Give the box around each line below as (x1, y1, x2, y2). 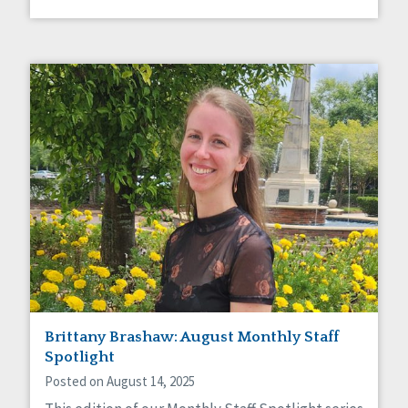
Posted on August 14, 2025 (45, 372, 195, 390)
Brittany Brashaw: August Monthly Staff (45, 328, 339, 345)
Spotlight (45, 348, 115, 365)
